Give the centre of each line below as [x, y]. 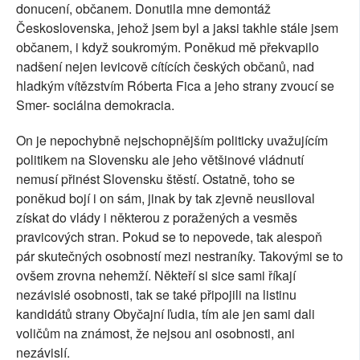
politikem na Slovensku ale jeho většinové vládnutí [160, 160]
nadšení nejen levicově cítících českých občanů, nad [165, 67]
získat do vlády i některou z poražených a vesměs [157, 218]
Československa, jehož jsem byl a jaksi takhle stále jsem [177, 28]
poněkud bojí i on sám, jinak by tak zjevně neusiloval [166, 198]
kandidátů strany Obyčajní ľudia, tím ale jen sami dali [166, 314]
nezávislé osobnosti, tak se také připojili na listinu [156, 295]
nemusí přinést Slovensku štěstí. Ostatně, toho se [155, 179]
